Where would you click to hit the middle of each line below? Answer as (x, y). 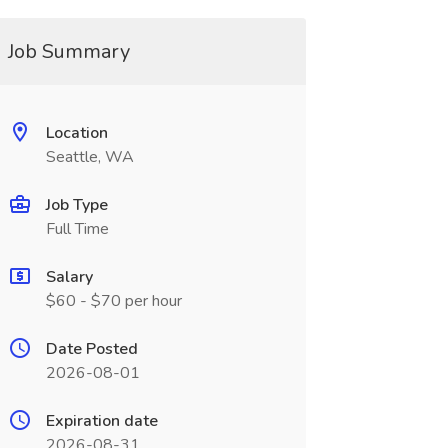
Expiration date (101, 421)
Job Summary (68, 51)
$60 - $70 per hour (113, 301)
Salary (69, 277)
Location (76, 133)
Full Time (77, 229)
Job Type (76, 205)
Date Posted (91, 349)
